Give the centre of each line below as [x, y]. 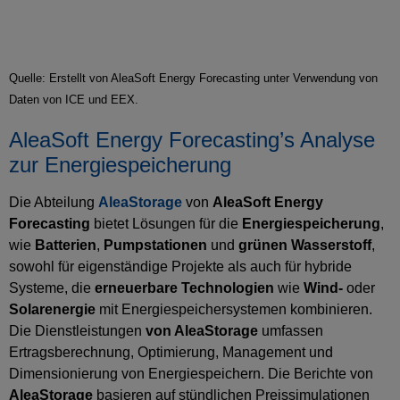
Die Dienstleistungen [77, 331]
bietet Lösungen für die [166, 224]
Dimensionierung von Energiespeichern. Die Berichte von [191, 374]
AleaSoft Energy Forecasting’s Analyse [192, 140]
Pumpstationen [155, 246]
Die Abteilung [54, 203]
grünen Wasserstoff [305, 246]
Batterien [66, 246]
